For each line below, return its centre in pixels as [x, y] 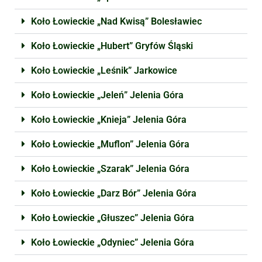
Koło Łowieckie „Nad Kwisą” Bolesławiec [116, 21]
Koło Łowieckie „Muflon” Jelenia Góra [110, 144]
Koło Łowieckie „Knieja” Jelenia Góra [109, 120]
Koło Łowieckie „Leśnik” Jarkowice [104, 70]
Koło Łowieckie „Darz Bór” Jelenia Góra [114, 193]
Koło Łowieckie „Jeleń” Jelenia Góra [107, 95]
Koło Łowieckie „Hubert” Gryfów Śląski [112, 46]
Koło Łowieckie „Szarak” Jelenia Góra [110, 169]
